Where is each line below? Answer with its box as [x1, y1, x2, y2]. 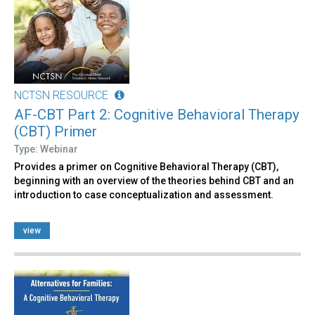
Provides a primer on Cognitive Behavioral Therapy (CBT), [14, 160, 278, 172]
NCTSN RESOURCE [14, 88, 108, 102]
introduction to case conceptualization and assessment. [14, 188, 274, 200]
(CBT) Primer [14, 122, 97, 140]
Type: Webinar [14, 143, 78, 155]
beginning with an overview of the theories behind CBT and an [14, 174, 294, 186]
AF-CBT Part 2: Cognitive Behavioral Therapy [14, 105, 300, 123]
